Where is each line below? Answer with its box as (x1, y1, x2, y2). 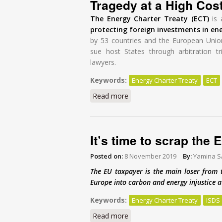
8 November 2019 (124, 151, 176, 161)
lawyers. (90, 57, 116, 67)
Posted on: (90, 151, 123, 161)
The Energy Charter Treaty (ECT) (90, 13, 209, 23)
